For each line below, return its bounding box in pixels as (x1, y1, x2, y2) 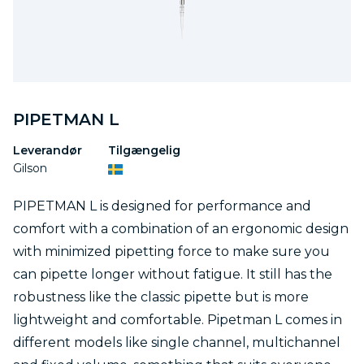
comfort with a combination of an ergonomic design (13, 221, 349, 236)
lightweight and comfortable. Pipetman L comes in (13, 312, 342, 327)
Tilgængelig (108, 143, 180, 158)
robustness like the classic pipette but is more (13, 289, 309, 305)
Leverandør (13, 143, 82, 158)
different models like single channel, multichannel (13, 335, 340, 350)
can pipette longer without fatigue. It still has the (13, 266, 332, 282)
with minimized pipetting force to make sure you (13, 244, 330, 259)
